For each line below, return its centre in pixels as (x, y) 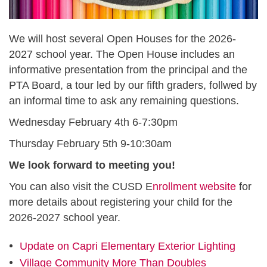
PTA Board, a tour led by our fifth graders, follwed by (133, 85)
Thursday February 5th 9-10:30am (90, 143)
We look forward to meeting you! (92, 165)
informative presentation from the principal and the (128, 69)
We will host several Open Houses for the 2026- (122, 38)
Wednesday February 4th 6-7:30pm (93, 122)
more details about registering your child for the (121, 202)
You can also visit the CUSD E (81, 186)
